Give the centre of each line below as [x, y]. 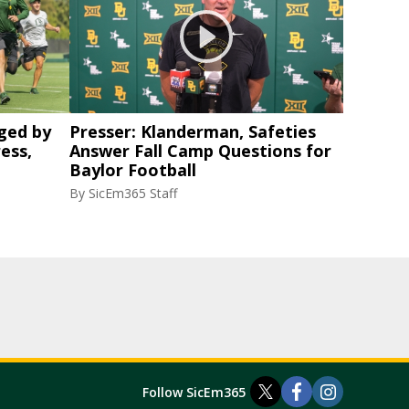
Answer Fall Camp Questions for [200, 151]
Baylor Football [133, 170]
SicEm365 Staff [133, 193]
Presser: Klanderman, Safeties [193, 131]
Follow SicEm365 [194, 392]
